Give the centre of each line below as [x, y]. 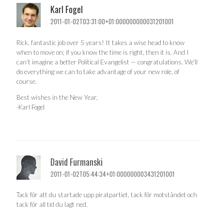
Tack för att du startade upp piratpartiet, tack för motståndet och [107, 195]
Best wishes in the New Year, [57, 98]
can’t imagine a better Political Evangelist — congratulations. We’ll [107, 62]
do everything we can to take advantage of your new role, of [98, 71]
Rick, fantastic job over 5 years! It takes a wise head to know [101, 42]
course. [27, 81]
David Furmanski [77, 162]
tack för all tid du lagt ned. [52, 205]
